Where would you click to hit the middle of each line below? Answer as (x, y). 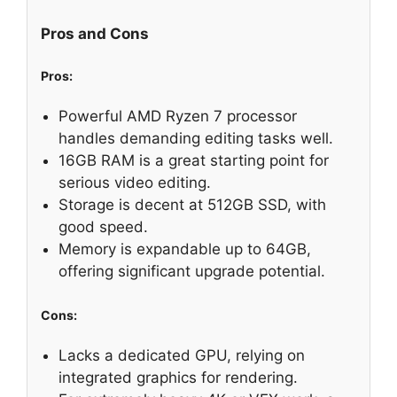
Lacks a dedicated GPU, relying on (182, 356)
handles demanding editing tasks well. (196, 139)
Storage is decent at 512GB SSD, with (192, 205)
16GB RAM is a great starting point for (194, 161)
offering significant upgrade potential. (192, 272)
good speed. (103, 227)
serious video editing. (135, 183)
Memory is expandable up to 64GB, (185, 249)
